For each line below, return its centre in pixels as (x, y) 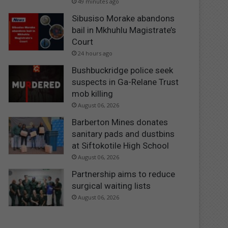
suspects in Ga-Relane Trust (125, 82)
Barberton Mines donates (120, 122)
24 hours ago (95, 53)
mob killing (93, 93)
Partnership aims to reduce (124, 174)
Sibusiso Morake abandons (123, 18)
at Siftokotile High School (121, 145)
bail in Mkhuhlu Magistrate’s (124, 30)
